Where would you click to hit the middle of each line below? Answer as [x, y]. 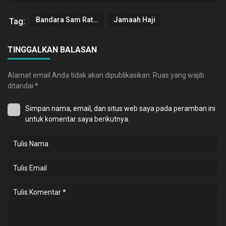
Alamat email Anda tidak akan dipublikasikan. [79, 75]
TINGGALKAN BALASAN [52, 50]
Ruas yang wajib [179, 75]
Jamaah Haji [134, 20]
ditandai [21, 86]
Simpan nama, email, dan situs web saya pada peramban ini [120, 109]
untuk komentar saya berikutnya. [77, 119]
